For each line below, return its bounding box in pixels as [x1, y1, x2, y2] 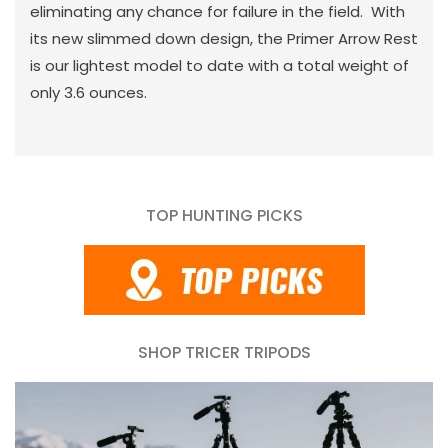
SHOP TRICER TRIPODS [137, 340, 311, 364]
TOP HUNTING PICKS [145, 203, 303, 227]
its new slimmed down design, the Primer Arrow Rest [30, 27, 418, 49]
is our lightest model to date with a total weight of [30, 54, 409, 76]
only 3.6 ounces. [30, 81, 147, 103]
